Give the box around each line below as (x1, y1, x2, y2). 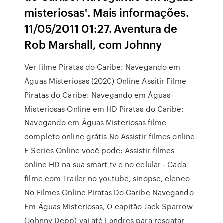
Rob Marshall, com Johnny (24, 36, 165, 52)
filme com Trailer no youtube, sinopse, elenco (24, 173, 190, 184)
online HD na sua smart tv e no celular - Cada (24, 159, 186, 170)
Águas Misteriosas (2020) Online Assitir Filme (24, 75, 186, 86)
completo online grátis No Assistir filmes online (24, 131, 195, 142)
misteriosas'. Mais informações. (24, 4, 189, 20)
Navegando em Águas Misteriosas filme (24, 117, 166, 128)
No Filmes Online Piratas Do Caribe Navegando (24, 187, 194, 198)
